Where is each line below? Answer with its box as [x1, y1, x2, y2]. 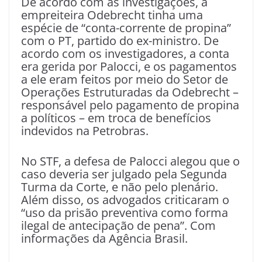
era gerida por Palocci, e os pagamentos [21, 58, 237, 75]
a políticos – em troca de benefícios [21, 110, 211, 126]
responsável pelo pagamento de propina [21, 97, 239, 113]
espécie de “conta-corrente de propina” [21, 20, 231, 36]
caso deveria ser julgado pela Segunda [21, 166, 227, 182]
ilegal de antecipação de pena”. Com [21, 218, 216, 234]
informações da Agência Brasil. [21, 230, 188, 247]
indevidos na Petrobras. [21, 123, 149, 139]
